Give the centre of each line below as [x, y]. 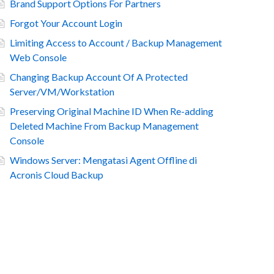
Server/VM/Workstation [62, 91]
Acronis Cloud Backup [57, 175]
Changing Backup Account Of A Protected [99, 77]
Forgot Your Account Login [66, 23]
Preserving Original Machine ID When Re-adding [112, 111]
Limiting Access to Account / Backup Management [116, 43]
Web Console [38, 57]
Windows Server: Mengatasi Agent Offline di [103, 160]
